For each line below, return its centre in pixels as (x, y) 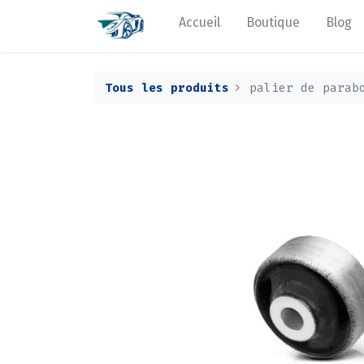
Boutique (273, 22)
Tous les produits (167, 88)
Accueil (200, 22)
